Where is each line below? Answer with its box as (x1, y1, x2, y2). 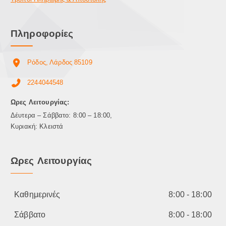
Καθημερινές (14, 190, 61, 199)
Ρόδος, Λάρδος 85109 (27, 59, 92, 67)
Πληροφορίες (11, 26, 74, 40)
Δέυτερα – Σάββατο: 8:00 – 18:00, (11, 111, 112, 119)
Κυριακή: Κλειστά (11, 122, 64, 130)
